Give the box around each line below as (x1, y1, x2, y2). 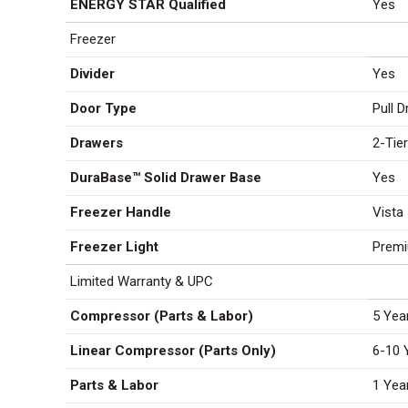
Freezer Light (70, 239, 158, 255)
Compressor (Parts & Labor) (70, 308, 253, 324)
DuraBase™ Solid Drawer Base (70, 169, 261, 186)
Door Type (70, 100, 137, 117)
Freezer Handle (70, 204, 171, 220)
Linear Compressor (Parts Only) (70, 342, 276, 359)
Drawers (70, 135, 123, 151)
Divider (70, 66, 115, 82)
